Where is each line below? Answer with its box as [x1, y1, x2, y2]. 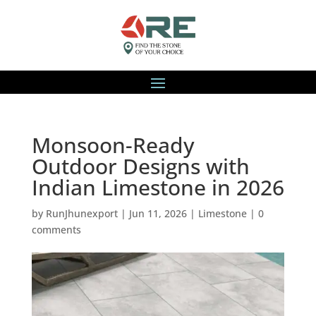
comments [31, 223, 81, 236]
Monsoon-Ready [31, 130, 195, 159]
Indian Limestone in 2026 [31, 173, 284, 202]
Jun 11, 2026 [128, 207, 187, 220]
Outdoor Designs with [31, 152, 250, 181]
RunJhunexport [45, 207, 118, 220]
